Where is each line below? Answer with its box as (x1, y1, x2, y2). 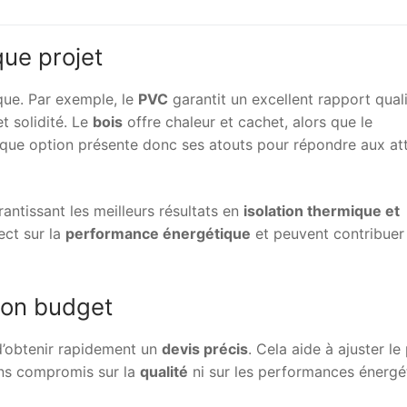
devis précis (162, 340, 248, 359)
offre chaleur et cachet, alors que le (123, 113, 372, 132)
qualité (140, 362, 188, 382)
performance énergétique (65, 223, 251, 243)
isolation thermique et (243, 201, 400, 220)
